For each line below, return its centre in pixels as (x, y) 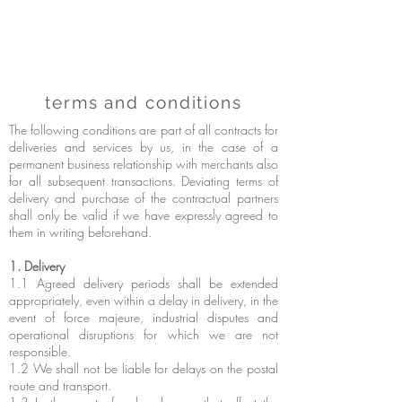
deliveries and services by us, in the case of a (144, 147)
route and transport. (60, 385)
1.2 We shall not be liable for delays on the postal (144, 368)
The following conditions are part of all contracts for (144, 130)
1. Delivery (37, 266)
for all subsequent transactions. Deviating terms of (144, 181)
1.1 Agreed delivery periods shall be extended (144, 283)
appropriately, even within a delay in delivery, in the (144, 300)
